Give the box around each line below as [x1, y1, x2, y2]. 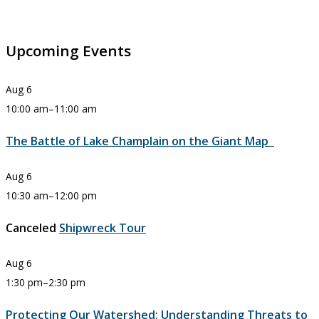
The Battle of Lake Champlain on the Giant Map [6, 133, 274, 150]
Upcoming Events [6, 41, 131, 61]
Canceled [6, 220, 56, 236]
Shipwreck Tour [59, 220, 146, 236]
